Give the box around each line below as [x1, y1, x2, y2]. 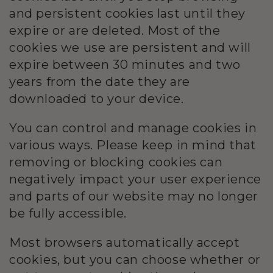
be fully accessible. [9, 205, 127, 221]
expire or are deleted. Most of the [9, 23, 221, 38]
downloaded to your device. [9, 91, 184, 106]
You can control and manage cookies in [9, 120, 257, 135]
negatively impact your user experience [9, 171, 261, 186]
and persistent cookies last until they [9, 5, 246, 21]
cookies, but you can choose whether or [9, 252, 261, 267]
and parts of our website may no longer [9, 188, 258, 204]
